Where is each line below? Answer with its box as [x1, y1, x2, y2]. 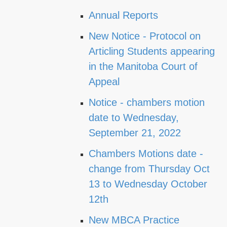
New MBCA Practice [89, 214, 179, 225]
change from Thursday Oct [89, 163, 210, 174]
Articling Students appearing [89, 46, 215, 57]
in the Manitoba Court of [89, 61, 198, 72]
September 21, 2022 [89, 127, 181, 138]
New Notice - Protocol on [89, 30, 201, 42]
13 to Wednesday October [89, 178, 207, 190]
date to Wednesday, [89, 112, 179, 123]
